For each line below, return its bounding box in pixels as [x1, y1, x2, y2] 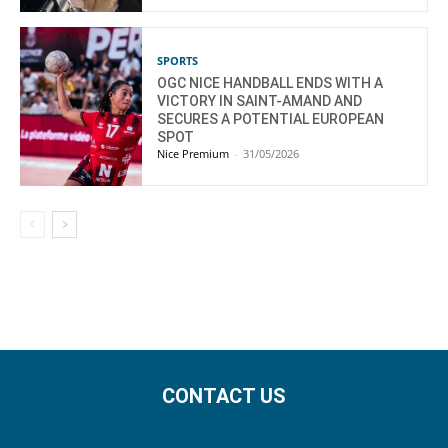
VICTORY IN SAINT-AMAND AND [157, 93, 363, 110]
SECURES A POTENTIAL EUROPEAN [157, 111, 385, 128]
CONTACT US [162, 383, 286, 408]
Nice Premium [157, 146, 230, 162]
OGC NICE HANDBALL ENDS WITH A [157, 75, 384, 92]
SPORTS [157, 53, 199, 69]
